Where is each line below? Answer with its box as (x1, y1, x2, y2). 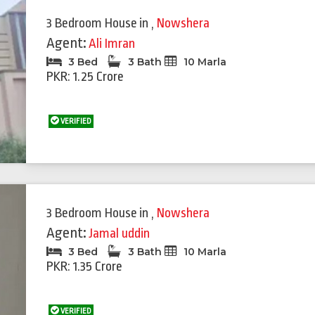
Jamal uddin (89, 226, 150, 241)
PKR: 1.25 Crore (46, 69, 124, 84)
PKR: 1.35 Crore (46, 259, 123, 274)
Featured (29, 189, 66, 199)
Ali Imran (89, 36, 136, 51)
